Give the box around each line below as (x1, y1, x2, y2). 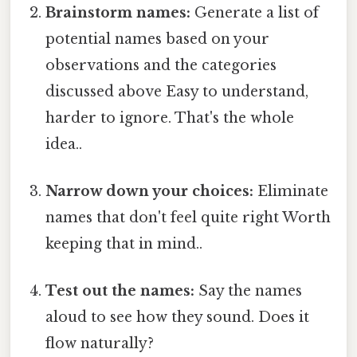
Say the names (194, 282, 303, 300)
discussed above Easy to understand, (45, 82, 309, 100)
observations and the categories (45, 56, 277, 74)
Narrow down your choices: (45, 182, 254, 200)
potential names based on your (45, 29, 270, 48)
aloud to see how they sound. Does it (45, 308, 310, 327)
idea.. (45, 135, 83, 153)
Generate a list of (190, 3, 320, 22)
